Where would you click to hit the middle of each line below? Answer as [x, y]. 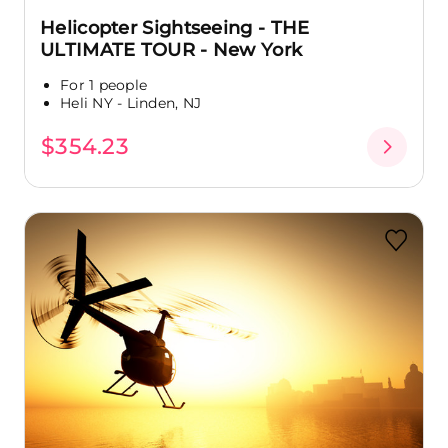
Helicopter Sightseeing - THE [175, 27]
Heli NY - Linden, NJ [130, 102]
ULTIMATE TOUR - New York [171, 49]
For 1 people [103, 84]
